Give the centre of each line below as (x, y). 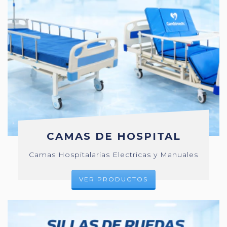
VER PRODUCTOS (113, 179)
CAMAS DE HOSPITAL (113, 136)
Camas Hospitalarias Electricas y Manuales (113, 154)
